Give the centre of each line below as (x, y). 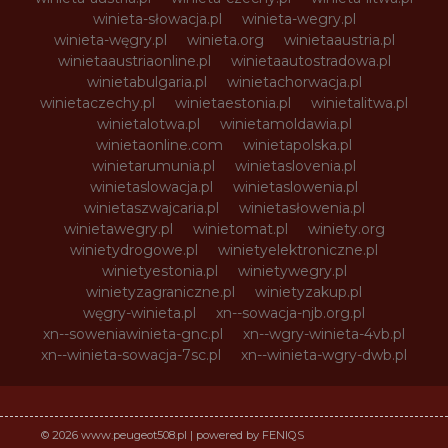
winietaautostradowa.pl (310, 60)
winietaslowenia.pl (295, 186)
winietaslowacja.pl (151, 186)
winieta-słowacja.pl (157, 18)
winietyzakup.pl (308, 291)
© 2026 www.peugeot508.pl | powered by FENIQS (173, 434)
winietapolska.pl (297, 144)
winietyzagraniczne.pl (160, 291)
